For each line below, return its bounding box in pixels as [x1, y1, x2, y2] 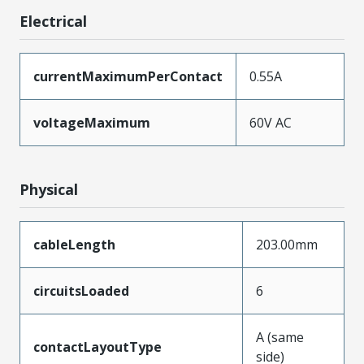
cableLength [33, 236, 115, 253]
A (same [256, 328, 304, 346]
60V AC [249, 114, 292, 132]
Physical [19, 180, 78, 199]
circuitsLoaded [33, 282, 129, 300]
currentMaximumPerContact [33, 67, 223, 85]
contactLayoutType [33, 338, 162, 356]
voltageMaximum [33, 114, 150, 132]
